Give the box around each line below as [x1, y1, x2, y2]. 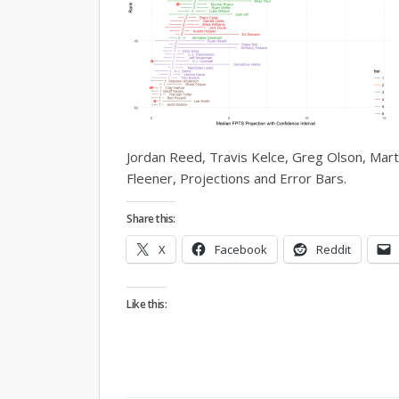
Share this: [126, 211, 175, 226]
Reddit [316, 241, 351, 257]
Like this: [126, 297, 167, 312]
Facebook [215, 241, 267, 257]
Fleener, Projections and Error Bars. [126, 169, 346, 187]
